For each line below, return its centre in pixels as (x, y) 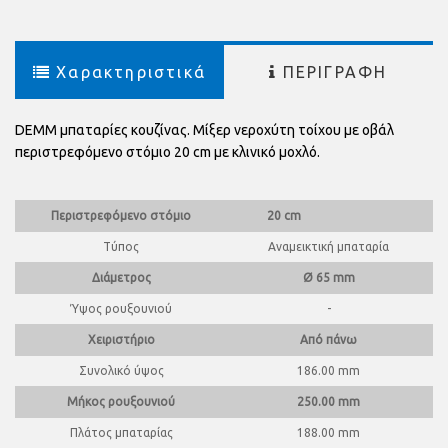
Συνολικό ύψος (119, 370)
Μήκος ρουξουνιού (119, 401)
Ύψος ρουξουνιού (119, 308)
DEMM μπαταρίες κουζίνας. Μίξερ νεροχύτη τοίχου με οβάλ (204, 129)
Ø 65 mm (328, 277)
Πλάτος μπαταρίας (119, 432)
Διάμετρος (119, 277)
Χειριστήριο (119, 339)
